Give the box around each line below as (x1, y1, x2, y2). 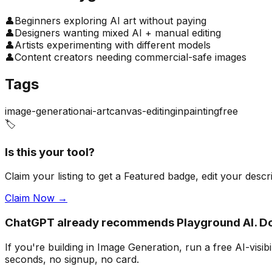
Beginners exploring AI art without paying (15, 15, 206, 27)
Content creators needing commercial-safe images (15, 51, 246, 64)
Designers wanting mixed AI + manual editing (15, 27, 221, 39)
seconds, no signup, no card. (5, 253, 139, 265)
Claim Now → (5, 192, 67, 205)
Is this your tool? (5, 144, 95, 159)
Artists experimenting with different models (15, 39, 211, 52)
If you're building (5, 240, 83, 253)
